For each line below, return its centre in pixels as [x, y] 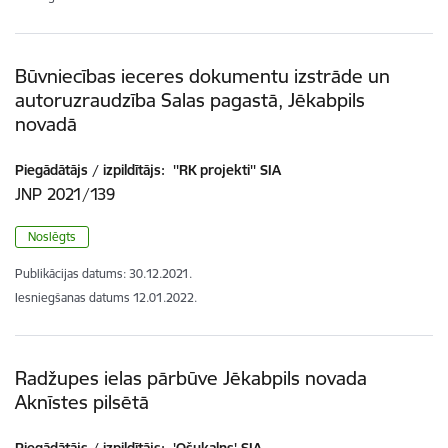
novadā [46, 124]
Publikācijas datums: [70, 274]
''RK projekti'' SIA [225, 170]
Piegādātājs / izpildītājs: [90, 170]
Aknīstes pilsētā [82, 402]
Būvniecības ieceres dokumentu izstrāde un [202, 76]
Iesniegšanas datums [72, 298]
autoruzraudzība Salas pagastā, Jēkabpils [190, 100]
